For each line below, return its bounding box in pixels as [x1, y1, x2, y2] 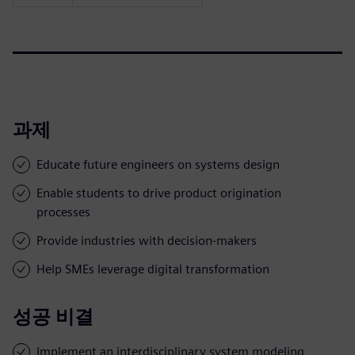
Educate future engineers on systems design [36, 156, 280, 172]
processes [36, 204, 90, 219]
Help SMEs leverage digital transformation [36, 261, 269, 277]
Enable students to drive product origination [36, 185, 281, 200]
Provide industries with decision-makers [36, 232, 257, 248]
